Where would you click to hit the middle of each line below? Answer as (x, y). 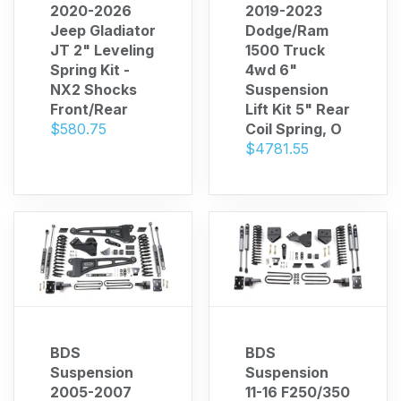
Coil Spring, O (294, 129)
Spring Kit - (90, 70)
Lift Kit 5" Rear (298, 109)
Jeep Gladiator (103, 30)
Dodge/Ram (287, 30)
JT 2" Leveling (102, 50)
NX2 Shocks (94, 90)
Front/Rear (89, 109)
